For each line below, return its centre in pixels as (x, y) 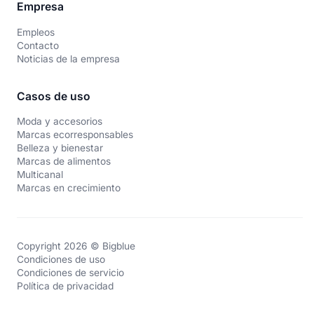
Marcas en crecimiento (68, 188)
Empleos (35, 32)
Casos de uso (53, 96)
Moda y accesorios (59, 122)
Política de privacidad (65, 286)
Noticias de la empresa (68, 59)
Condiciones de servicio (70, 273)
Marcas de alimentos (63, 162)
